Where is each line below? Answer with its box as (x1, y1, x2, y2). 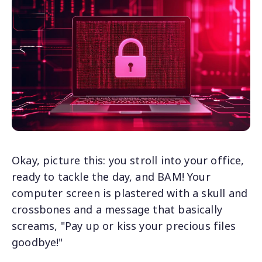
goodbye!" (12, 235, 63, 249)
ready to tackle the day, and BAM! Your (12, 169, 211, 184)
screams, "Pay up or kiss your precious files (12, 218, 236, 233)
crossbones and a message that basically (12, 202, 223, 216)
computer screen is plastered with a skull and (12, 185, 248, 200)
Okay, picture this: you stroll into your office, (12, 153, 244, 167)
